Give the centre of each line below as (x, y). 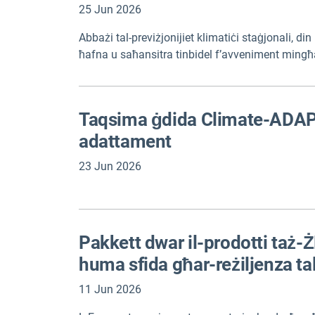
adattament (126, 141)
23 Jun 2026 (110, 166)
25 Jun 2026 (110, 9)
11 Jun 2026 (110, 289)
